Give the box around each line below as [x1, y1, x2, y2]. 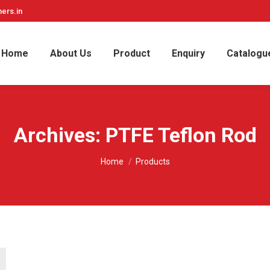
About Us [49, 47, 92, 59]
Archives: [13, 123, 105, 147]
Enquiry [171, 47, 205, 59]
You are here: [100, 150, 154, 162]
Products [135, 157, 170, 166]
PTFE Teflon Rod [105, 123, 257, 147]
